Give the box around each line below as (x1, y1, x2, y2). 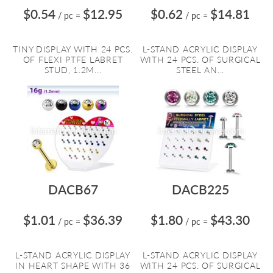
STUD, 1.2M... (44, 65, 102, 75)
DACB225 (171, 182, 229, 197)
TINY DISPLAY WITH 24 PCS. (13, 44, 133, 54)
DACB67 (48, 182, 98, 197)
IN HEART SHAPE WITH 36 (15, 260, 130, 271)
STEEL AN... (175, 65, 225, 75)
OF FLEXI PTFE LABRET (23, 54, 123, 65)
